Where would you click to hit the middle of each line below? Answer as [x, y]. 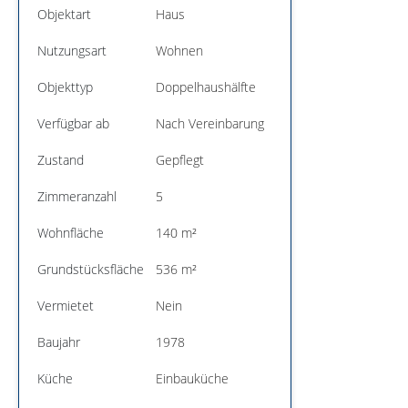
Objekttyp [65, 87]
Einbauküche [192, 378]
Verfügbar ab [73, 123]
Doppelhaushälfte [206, 87]
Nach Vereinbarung [210, 123]
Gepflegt [180, 159]
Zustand [61, 159]
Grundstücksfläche [91, 269]
